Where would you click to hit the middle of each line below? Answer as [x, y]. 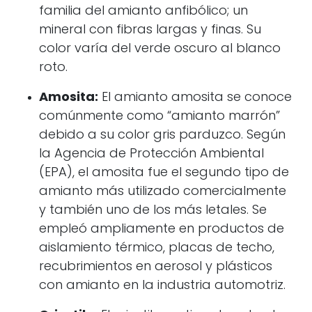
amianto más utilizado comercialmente [163, 192]
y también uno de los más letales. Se [153, 211]
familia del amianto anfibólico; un [143, 11]
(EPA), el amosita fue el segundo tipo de [164, 173]
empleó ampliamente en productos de [162, 229]
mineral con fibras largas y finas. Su [150, 30]
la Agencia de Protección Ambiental [151, 154]
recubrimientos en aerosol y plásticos [156, 267]
